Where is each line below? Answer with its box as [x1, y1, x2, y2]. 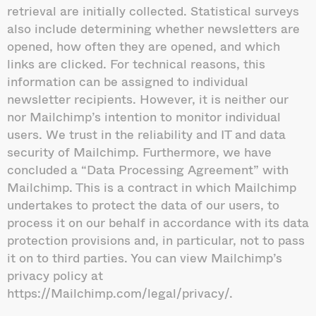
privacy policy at [7, 265, 103, 285]
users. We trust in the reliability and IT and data [7, 123, 286, 144]
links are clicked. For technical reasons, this [7, 53, 265, 73]
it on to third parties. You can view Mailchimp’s [7, 247, 282, 267]
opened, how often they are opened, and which [7, 35, 280, 56]
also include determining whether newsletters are [7, 18, 300, 38]
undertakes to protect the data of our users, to [7, 194, 279, 214]
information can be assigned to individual [7, 71, 248, 91]
